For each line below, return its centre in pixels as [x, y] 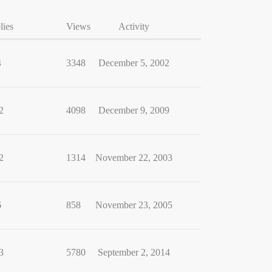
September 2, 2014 [134, 252]
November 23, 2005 [134, 205]
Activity [134, 26]
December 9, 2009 [134, 110]
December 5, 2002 [134, 63]
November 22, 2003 [134, 158]
